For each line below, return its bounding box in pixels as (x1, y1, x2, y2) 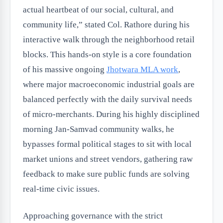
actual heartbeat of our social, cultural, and (23, 5, 174, 14)
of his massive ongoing (23, 65, 107, 74)
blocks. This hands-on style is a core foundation (23, 50, 192, 59)
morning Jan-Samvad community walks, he (23, 124, 174, 134)
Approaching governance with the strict (23, 211, 163, 221)
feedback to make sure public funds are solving (23, 169, 190, 179)
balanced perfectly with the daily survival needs (23, 95, 192, 104)
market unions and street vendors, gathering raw (23, 154, 193, 164)
